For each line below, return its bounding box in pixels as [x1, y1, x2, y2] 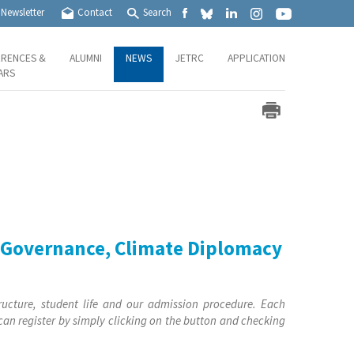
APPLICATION [228, 51, 285, 65]
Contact [77, 6, 112, 20]
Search [142, 6, 171, 20]
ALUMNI [70, 51, 102, 65]
